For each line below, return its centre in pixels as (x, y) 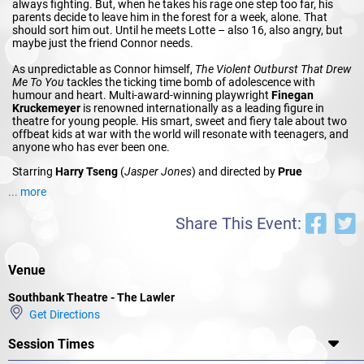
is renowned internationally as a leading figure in (202, 108)
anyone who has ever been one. (91, 147)
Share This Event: (240, 223)
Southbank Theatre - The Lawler (91, 297)
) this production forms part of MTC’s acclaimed (205, 184)
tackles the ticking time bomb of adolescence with (190, 82)
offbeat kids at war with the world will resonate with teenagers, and (180, 134)
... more (27, 191)
